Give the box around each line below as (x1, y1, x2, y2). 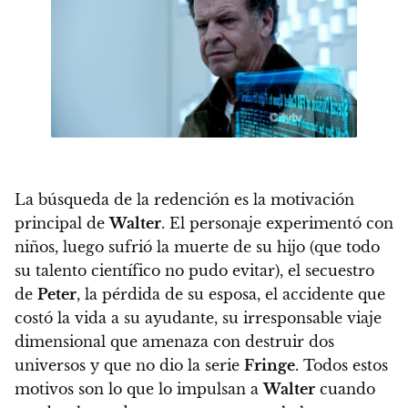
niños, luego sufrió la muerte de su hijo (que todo (15, 238, 380, 257)
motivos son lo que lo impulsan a (15, 380, 263, 399)
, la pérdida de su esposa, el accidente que (76, 285, 385, 304)
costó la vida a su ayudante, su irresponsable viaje (15, 309, 382, 328)
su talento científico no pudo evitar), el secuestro (15, 261, 374, 280)
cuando (315, 380, 375, 399)
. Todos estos (295, 356, 388, 375)
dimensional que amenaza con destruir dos (15, 332, 334, 352)
